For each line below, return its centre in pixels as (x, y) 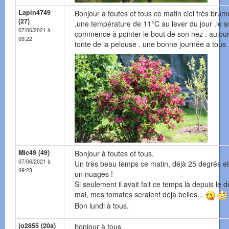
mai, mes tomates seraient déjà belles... (140, 194)
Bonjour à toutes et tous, (114, 154)
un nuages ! (94, 174)
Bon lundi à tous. (102, 206)
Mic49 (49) (34, 153)
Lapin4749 (35, 13)
